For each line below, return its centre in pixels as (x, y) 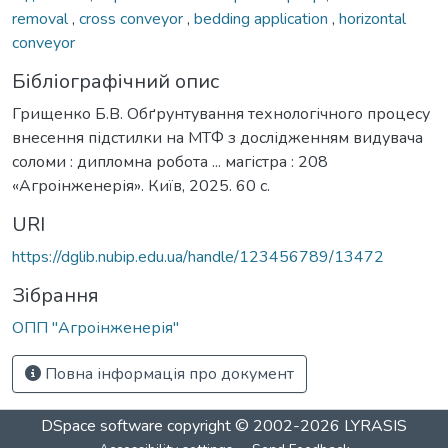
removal (42, 18)
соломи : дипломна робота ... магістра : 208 (170, 161)
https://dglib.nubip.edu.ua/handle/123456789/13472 (198, 256)
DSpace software (102, 426)
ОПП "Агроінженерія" (95, 327)
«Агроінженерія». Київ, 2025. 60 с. (141, 185)
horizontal (372, 18)
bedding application (263, 18)
